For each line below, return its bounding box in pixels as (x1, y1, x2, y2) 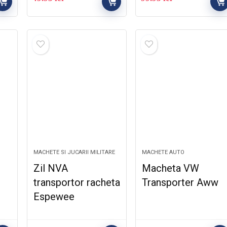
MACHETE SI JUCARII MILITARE (33, 149, 115, 156)
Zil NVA (33, 162, 68, 174)
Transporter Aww (141, 176, 218, 188)
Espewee (33, 191, 74, 203)
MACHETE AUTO (141, 149, 184, 156)
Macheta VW (141, 162, 199, 174)
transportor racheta (33, 176, 120, 188)
